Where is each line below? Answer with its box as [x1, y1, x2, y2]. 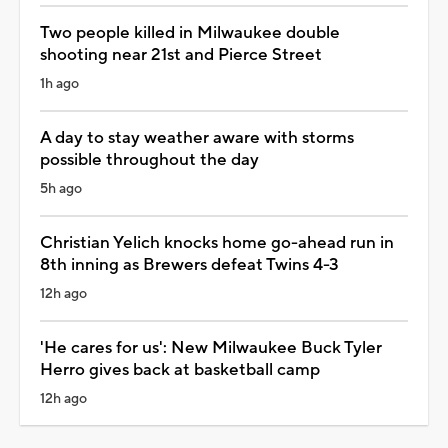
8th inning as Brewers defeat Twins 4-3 [40, 253, 339, 276]
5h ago [40, 179, 82, 198]
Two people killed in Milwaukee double [40, 21, 340, 44]
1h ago [40, 74, 79, 93]
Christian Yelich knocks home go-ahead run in [40, 231, 394, 254]
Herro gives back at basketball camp [40, 358, 320, 381]
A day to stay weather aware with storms [40, 126, 354, 149]
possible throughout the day [40, 148, 259, 171]
